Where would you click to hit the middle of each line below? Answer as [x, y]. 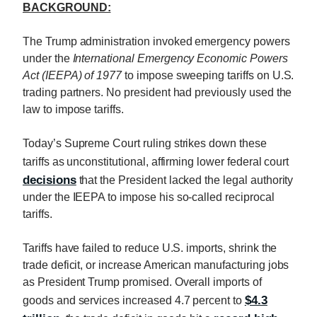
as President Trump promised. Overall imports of [142, 282]
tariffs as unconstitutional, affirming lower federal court [156, 161]
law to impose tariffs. [75, 109]
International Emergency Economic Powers [180, 58]
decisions [50, 180]
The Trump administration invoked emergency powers [156, 41]
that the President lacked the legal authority [185, 180]
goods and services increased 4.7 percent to [134, 300]
